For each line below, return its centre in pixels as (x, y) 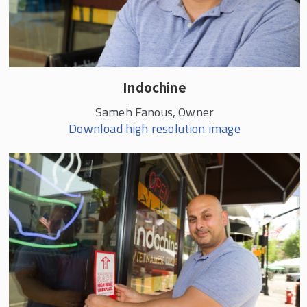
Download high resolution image (155, 128)
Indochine (155, 86)
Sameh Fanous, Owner (155, 112)
